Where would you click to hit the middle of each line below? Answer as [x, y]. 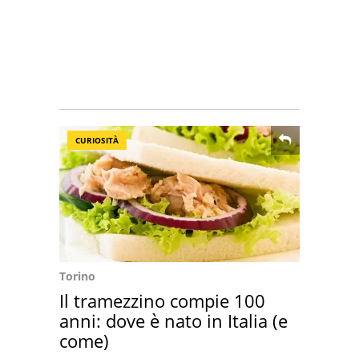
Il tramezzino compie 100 [162, 301]
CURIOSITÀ [97, 140]
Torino [77, 276]
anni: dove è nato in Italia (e [173, 321]
